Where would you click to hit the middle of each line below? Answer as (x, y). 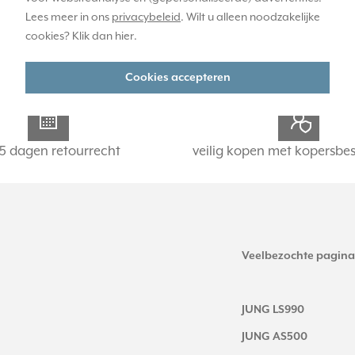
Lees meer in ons (69, 17)
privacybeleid (146, 17)
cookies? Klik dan (70, 36)
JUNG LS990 (273, 309)
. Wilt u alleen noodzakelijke (250, 17)
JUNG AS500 (275, 336)
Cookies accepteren (177, 77)
